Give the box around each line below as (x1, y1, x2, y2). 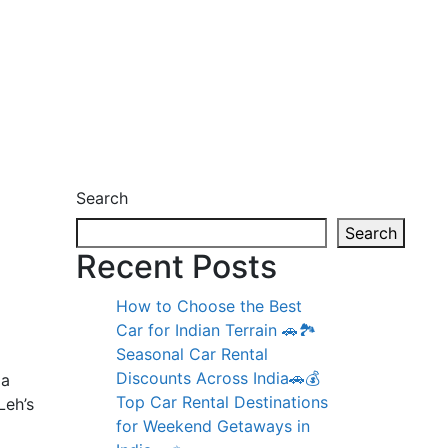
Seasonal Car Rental (116, 343, 268, 364)
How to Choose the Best (116, 295, 302, 316)
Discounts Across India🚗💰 (116, 367, 320, 388)
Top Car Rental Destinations (116, 391, 328, 412)
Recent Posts (76, 246, 277, 286)
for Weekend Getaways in (116, 415, 310, 436)
